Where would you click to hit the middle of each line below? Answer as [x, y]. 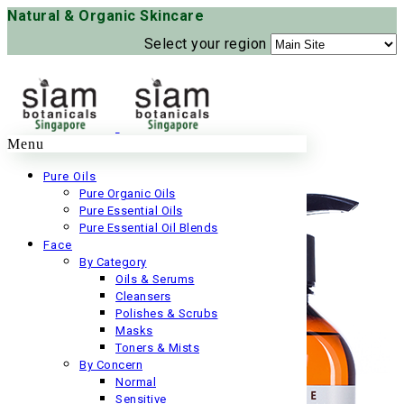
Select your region [207, 43]
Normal [136, 382]
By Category [113, 262]
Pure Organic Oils [128, 193]
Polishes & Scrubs [167, 313]
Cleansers [143, 296]
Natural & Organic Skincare [106, 16]
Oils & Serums [155, 279]
